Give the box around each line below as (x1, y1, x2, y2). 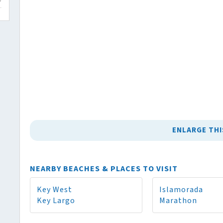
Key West (37, 184, 72, 195)
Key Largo (37, 195, 75, 206)
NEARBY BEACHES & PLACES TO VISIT (30, 163, 178, 174)
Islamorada (159, 184, 203, 195)
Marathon (159, 195, 197, 206)
